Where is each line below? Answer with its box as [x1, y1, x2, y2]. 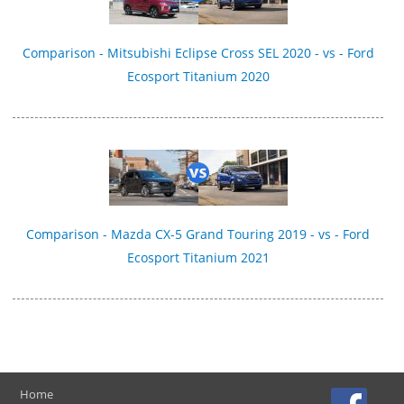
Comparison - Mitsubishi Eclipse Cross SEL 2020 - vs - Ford [22, 43, 374, 61]
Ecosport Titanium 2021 [126, 248, 270, 266]
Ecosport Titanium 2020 [126, 67, 270, 85]
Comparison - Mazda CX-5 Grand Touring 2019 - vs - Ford [26, 225, 371, 243]
